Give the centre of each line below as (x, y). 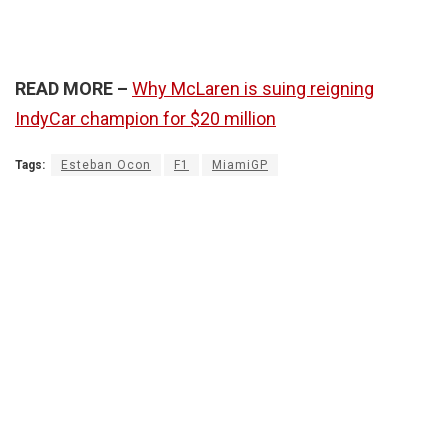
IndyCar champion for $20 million (145, 118)
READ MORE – (71, 88)
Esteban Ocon (106, 164)
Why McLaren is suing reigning (253, 88)
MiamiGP (240, 164)
